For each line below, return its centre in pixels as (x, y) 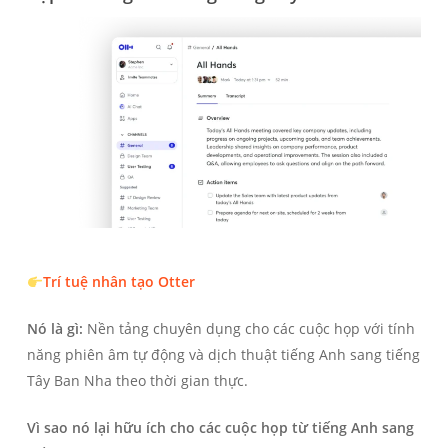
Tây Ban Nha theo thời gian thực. (137, 381)
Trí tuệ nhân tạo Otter (118, 282)
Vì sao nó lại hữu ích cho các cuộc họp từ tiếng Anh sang (220, 428)
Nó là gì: (54, 329)
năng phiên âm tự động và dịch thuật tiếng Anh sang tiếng (223, 355)
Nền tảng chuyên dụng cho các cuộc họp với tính (248, 329)
